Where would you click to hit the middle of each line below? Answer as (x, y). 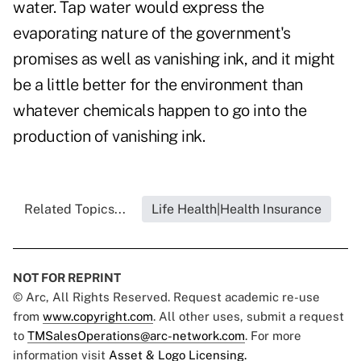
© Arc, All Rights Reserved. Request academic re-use (166, 297)
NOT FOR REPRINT (67, 278)
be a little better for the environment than (158, 85)
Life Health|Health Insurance (236, 210)
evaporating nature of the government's (151, 33)
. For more (273, 336)
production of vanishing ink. (109, 137)
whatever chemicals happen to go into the (160, 111)
